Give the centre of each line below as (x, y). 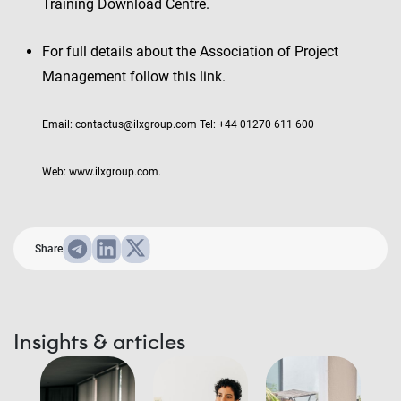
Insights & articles (99, 341)
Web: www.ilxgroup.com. (102, 172)
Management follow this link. (134, 77)
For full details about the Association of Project (190, 51)
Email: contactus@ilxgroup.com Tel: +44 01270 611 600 (178, 124)
